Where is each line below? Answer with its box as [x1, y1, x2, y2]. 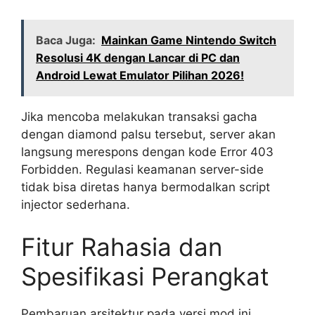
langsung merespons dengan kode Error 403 [21, 145, 274, 160]
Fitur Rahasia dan [21, 231, 222, 262]
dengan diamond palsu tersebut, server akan [21, 127, 276, 142]
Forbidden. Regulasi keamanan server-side [21, 162, 264, 177]
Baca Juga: [36, 33, 96, 48]
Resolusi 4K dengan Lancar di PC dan [36, 51, 240, 65]
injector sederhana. [21, 198, 130, 212]
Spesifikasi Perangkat [21, 261, 269, 291]
